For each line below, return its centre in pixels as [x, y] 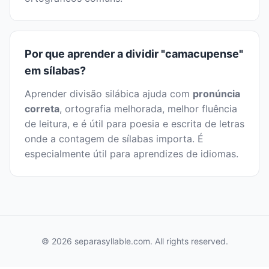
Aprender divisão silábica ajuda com [109, 94]
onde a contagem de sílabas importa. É [114, 139]
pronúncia [216, 94]
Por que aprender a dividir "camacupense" [134, 54]
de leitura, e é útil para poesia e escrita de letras [134, 124]
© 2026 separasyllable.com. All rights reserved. [134, 241]
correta [42, 109]
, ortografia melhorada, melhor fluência [148, 109]
